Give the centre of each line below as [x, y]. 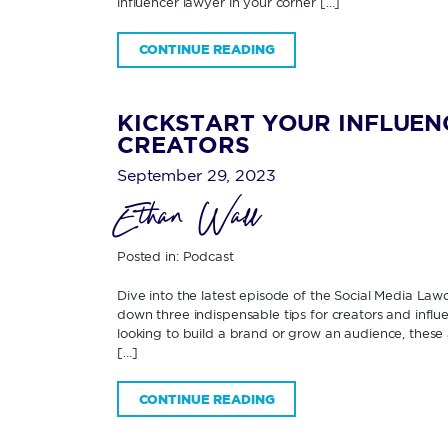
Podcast [208, 256]
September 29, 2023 [196, 175]
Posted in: [150, 256]
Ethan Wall [188, 221]
